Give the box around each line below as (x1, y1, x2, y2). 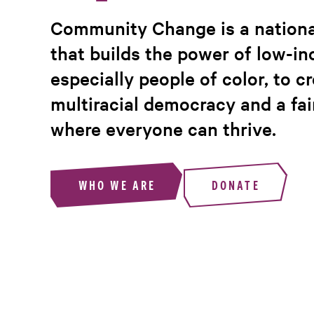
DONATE (212, 176, 260, 194)
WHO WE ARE (78, 176, 156, 194)
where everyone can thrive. (50, 117, 281, 140)
